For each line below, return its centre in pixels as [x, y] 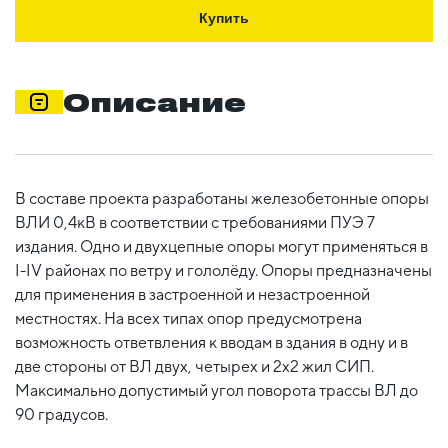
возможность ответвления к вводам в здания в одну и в [211, 342]
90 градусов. [61, 414]
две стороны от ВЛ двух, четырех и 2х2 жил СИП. [194, 366]
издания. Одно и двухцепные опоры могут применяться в [221, 246]
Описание [154, 101]
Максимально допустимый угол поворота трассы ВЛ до [216, 390]
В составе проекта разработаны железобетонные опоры [222, 198]
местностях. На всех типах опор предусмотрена [188, 318]
